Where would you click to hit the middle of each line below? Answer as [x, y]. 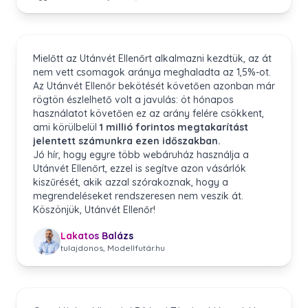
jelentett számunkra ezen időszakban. [127, 141]
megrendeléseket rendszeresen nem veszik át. [138, 196]
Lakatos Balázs [97, 236]
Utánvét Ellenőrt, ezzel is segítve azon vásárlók [140, 168]
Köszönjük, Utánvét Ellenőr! [94, 210]
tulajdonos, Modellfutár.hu [113, 248]
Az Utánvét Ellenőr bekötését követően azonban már [154, 86]
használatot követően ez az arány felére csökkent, [148, 113]
